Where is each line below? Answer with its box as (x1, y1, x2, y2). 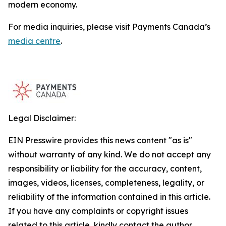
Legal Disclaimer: (8, 113, 76, 123)
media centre (8, 36, 61, 46)
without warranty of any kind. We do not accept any (8, 149, 211, 159)
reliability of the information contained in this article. (8, 192, 210, 202)
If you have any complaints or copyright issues (8, 206, 188, 216)
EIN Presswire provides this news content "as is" (8, 135, 192, 145)
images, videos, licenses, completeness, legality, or (8, 178, 204, 188)
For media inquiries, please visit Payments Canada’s (8, 22, 210, 32)
